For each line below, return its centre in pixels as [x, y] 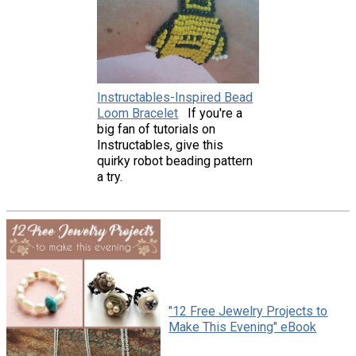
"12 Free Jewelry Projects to [248, 311]
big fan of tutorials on [157, 129]
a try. [110, 176]
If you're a [215, 113]
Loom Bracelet [138, 113]
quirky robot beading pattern [175, 161]
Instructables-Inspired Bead [175, 97]
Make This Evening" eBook [243, 327]
